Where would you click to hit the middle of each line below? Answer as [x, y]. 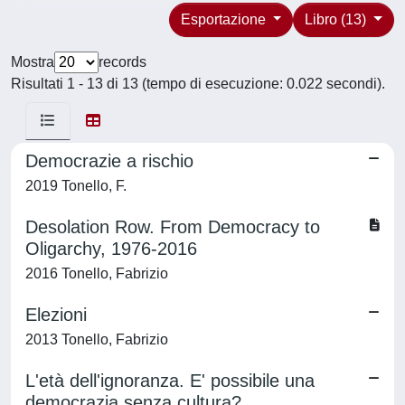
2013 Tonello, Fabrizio [97, 339]
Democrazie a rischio [109, 161]
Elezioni [56, 315]
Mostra [33, 62]
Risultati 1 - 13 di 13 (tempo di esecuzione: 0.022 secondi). [198, 84]
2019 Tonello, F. [76, 186]
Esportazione [225, 19]
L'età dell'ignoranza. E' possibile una [170, 381]
